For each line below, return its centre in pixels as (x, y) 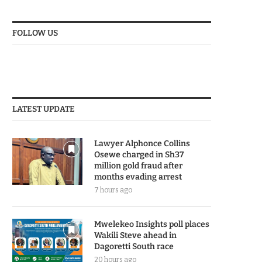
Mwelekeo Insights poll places (152, 224)
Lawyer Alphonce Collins (142, 144)
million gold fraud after (138, 166)
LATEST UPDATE (44, 109)
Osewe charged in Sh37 (139, 155)
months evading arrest (138, 177)
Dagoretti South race (134, 247)
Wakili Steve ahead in (135, 235)
